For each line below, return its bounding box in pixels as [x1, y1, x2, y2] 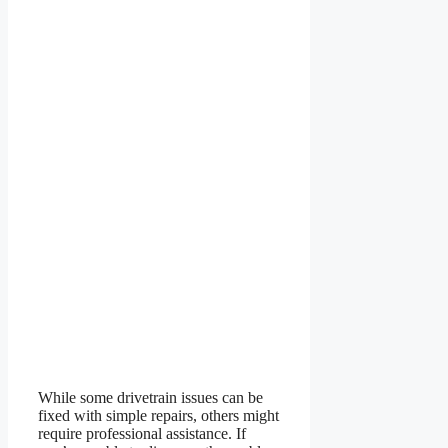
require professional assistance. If [38, 425, 246, 443]
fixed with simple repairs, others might [38, 407, 279, 425]
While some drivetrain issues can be [38, 389, 263, 407]
